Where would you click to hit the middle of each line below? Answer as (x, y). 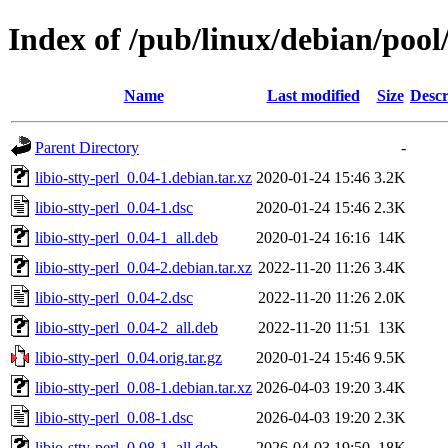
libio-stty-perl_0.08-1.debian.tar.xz (143, 387)
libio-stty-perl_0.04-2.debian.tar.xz (143, 267)
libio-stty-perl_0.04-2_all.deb (126, 327)
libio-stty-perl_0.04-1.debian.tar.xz (143, 177)
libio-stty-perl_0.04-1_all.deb (126, 237)
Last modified (313, 95)
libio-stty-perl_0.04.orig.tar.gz (128, 357)
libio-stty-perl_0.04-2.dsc (114, 297)
